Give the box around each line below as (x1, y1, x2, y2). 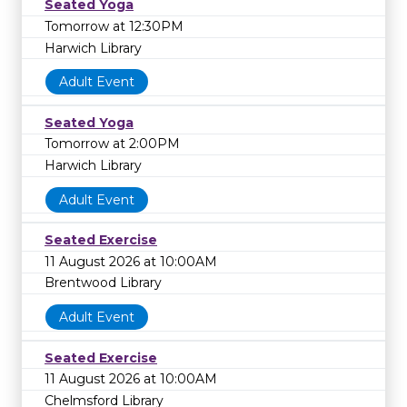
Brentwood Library (45, 274, 162, 292)
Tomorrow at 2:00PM (45, 135, 180, 153)
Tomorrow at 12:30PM (45, 17, 184, 35)
